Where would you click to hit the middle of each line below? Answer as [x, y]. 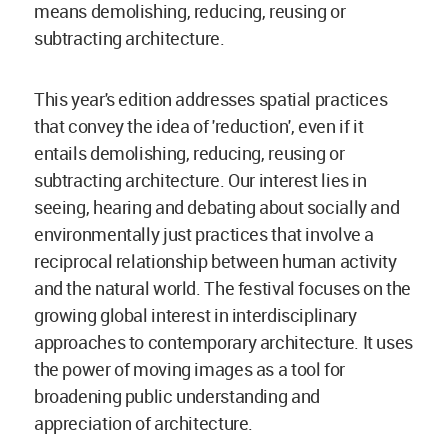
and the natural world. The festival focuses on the [223, 287]
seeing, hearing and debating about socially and [217, 206]
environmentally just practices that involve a [204, 233]
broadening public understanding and [177, 395]
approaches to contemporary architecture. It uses [223, 341]
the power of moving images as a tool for [189, 368]
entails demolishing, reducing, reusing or [189, 152]
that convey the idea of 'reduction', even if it [199, 125]
